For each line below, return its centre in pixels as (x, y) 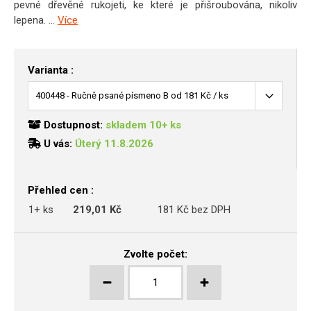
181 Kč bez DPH (194, 210)
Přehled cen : (61, 190)
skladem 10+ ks (143, 125)
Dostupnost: (73, 125)
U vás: (58, 144)
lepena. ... (36, 20)
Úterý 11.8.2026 (114, 144)
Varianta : (51, 70)
